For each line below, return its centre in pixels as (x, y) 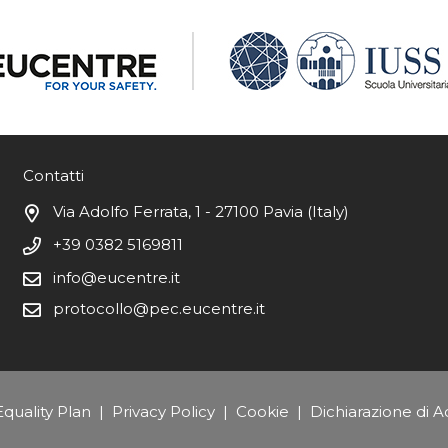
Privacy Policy (163, 412)
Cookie (262, 412)
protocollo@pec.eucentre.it (158, 308)
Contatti (53, 175)
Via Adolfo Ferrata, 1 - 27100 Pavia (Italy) (200, 211)
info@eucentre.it (116, 277)
